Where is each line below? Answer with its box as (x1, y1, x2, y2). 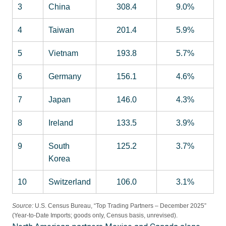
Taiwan (48, 25, 74, 34)
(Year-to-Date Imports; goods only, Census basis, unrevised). (12, 212, 178, 219)
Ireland (48, 118, 73, 127)
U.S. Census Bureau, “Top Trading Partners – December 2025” (33, 202, 206, 210)
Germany (48, 72, 81, 81)
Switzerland (48, 177, 91, 186)
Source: (12, 202, 33, 210)
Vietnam (48, 48, 78, 58)
